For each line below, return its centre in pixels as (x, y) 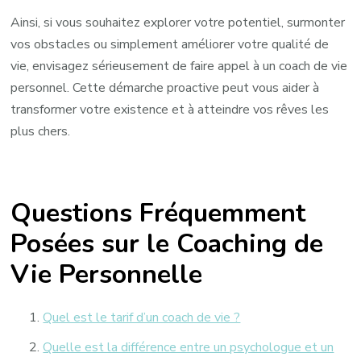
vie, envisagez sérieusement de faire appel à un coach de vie (179, 66)
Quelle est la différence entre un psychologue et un (189, 348)
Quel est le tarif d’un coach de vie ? (142, 318)
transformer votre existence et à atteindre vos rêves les (170, 110)
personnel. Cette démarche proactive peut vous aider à (165, 88)
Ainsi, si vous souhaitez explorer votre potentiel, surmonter (178, 23)
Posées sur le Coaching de (167, 243)
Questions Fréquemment (158, 213)
